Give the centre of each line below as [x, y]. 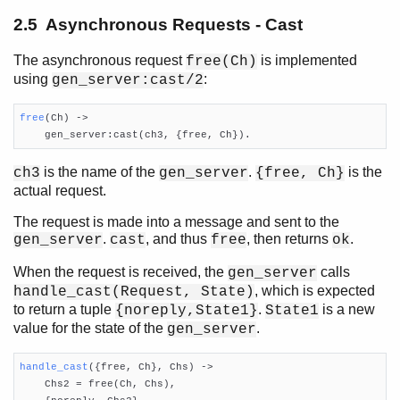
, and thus [178, 239]
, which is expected [315, 291]
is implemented [307, 61]
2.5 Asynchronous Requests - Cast [158, 25]
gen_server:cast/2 [128, 81]
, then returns [289, 239]
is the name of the [100, 172]
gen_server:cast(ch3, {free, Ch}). [135, 134]
